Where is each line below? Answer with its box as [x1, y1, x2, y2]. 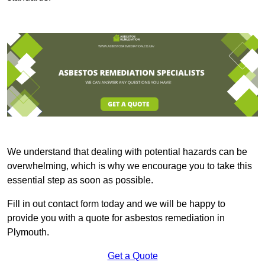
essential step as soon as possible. [7, 175, 153, 186]
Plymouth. [7, 227, 49, 238]
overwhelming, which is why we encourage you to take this [7, 161, 252, 172]
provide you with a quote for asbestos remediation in [7, 213, 225, 224]
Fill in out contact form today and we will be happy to [7, 199, 225, 209]
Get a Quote [107, 251, 158, 261]
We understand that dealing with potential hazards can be [7, 147, 247, 157]
